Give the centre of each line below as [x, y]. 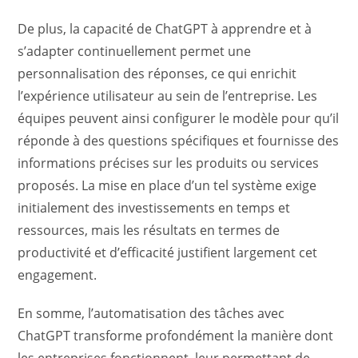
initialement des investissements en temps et [154, 208]
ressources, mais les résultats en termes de [149, 230]
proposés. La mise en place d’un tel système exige [167, 185]
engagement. [58, 275]
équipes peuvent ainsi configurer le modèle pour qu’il [179, 118]
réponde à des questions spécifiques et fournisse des [179, 141]
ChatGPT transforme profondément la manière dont [176, 336]
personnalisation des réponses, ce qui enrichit [157, 74]
